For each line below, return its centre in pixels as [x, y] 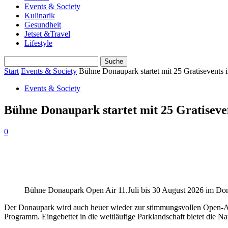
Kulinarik [40, 16]
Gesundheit [43, 25]
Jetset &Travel [47, 34]
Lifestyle [38, 43]
